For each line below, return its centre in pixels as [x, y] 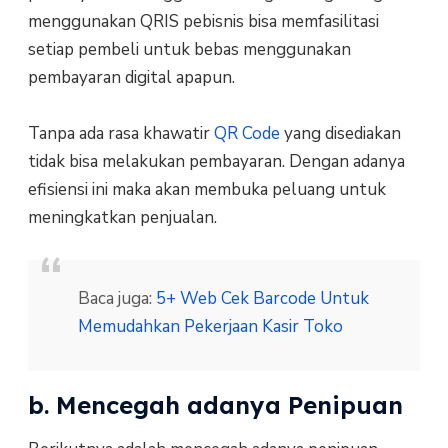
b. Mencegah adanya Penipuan [215, 405]
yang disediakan [340, 133]
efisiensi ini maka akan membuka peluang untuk [206, 189]
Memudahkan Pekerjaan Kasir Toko [210, 327]
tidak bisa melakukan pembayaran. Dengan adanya [216, 161]
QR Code [246, 133]
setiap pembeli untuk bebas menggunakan [189, 49]
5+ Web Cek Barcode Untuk [262, 299]
